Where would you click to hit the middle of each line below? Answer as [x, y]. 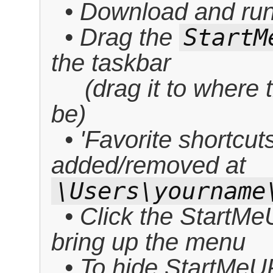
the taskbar [111, 63]
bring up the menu [148, 242]
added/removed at [148, 165]
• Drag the [122, 37]
